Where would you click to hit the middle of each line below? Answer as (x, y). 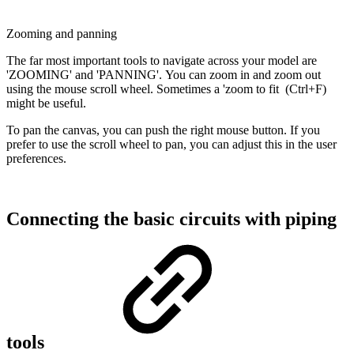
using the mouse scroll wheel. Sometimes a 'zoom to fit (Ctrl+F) (166, 88)
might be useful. (46, 103)
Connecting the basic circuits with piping (171, 218)
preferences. (36, 158)
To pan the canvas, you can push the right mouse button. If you (163, 130)
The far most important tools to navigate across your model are (162, 60)
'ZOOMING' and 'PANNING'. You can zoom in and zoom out (164, 74)
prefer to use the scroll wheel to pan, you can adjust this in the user (171, 144)
